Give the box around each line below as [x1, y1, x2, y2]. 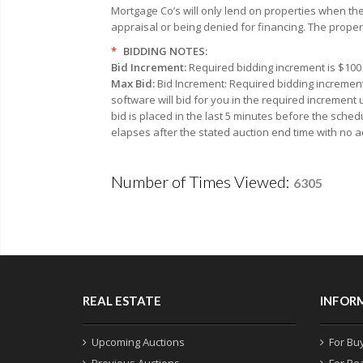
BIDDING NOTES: [121, 43, 207, 58]
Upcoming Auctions [92, 334, 185, 349]
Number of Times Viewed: [111, 171, 293, 191]
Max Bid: [111, 75, 157, 91]
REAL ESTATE [83, 293, 161, 308]
